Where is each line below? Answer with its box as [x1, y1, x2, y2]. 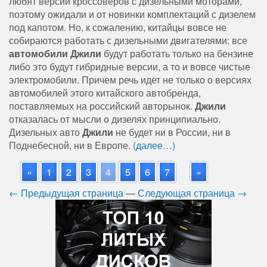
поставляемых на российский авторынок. [9, 99, 195, 113]
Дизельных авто [9, 125, 82, 139]
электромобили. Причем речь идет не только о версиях [9, 73, 252, 87]
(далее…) [133, 138, 175, 153]
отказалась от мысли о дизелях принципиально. [9, 112, 221, 126]
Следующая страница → [138, 186, 247, 200]
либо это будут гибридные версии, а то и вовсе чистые [9, 60, 250, 74]
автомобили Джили [9, 46, 101, 61]
